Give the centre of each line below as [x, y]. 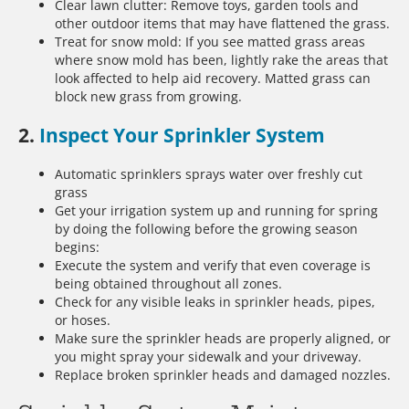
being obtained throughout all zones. [168, 283]
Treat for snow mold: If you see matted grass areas [210, 41]
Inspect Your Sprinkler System [182, 136]
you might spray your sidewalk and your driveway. [208, 356]
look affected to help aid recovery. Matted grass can [213, 78]
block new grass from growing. [148, 96]
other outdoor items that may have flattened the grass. [222, 23]
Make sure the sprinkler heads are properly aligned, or [223, 338]
